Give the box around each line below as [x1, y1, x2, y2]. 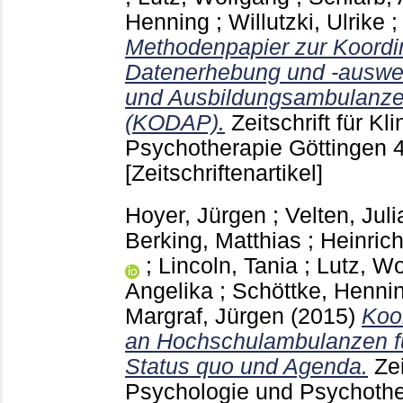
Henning [125, 10, 210, 35]
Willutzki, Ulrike [228, 10, 385, 35]
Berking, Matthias [125, 228, 301, 254]
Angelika [125, 279, 213, 304]
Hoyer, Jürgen [125, 203, 266, 228]
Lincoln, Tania [158, 254, 298, 279]
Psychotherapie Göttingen [125, 136, 393, 161]
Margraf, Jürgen [125, 304, 284, 329]
